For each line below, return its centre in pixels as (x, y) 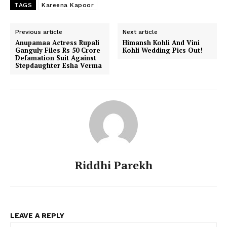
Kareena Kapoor (68, 5)
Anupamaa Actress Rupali (57, 42)
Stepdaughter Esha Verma (59, 65)
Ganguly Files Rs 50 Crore (58, 50)
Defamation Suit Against (56, 58)
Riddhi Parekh (113, 165)
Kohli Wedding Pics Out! (163, 50)
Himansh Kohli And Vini (161, 42)
